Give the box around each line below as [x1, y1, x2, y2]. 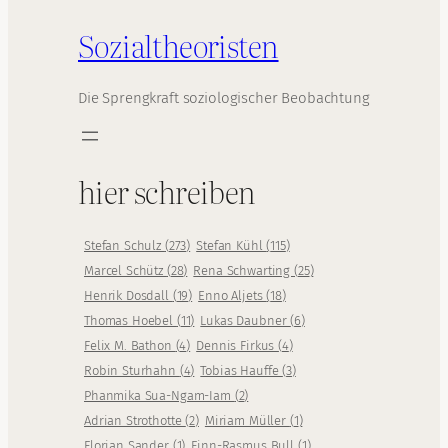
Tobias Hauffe [200, 363, 283, 379]
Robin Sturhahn [84, 363, 180, 379]
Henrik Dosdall [84, 288, 173, 304]
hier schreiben [78, 168, 256, 213]
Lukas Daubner [200, 313, 291, 329]
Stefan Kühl [196, 238, 267, 254]
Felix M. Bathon [84, 338, 176, 354]
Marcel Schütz [84, 263, 167, 279]
